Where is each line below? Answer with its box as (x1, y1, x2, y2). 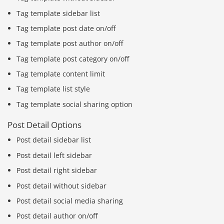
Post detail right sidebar (16, 165, 97, 175)
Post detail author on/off (16, 211, 98, 221)
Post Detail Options (7, 119, 81, 131)
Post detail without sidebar (16, 180, 107, 190)
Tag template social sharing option (16, 99, 133, 109)
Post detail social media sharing (16, 195, 123, 205)
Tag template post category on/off (16, 53, 129, 63)
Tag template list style (16, 84, 90, 94)
